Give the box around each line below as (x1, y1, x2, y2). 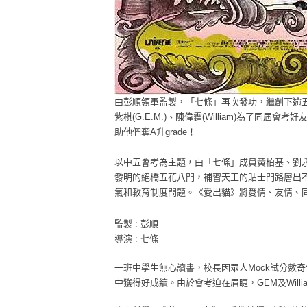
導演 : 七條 (114, 234, 158, 245)
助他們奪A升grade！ (114, 127, 196, 138)
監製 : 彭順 (114, 219, 158, 230)
